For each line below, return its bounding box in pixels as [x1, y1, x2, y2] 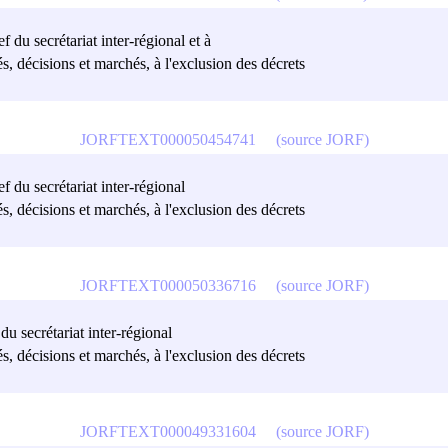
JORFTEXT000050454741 [79, 130, 256, 148]
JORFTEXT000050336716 [79, 276, 256, 294]
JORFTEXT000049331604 [79, 422, 256, 440]
